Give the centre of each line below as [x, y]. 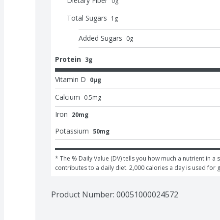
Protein [68, 59]
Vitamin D [70, 79]
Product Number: [84, 194]
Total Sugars [87, 18]
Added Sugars [100, 38]
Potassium [72, 131]
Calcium [68, 97]
